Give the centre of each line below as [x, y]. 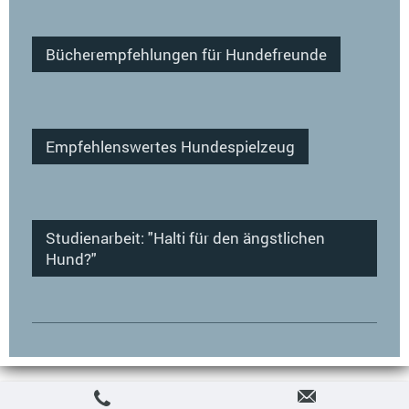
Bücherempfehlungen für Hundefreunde [186, 55]
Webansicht [375, 400]
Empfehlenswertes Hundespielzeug [170, 146]
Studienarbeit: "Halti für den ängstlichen [185, 237]
